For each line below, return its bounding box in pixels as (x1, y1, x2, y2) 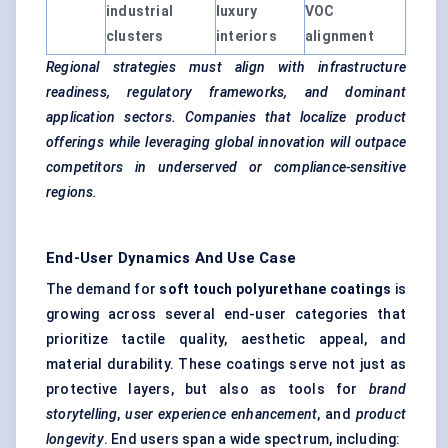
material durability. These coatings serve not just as (46, 356, 406, 373)
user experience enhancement (125, 406, 318, 423)
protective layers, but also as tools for (46, 381, 369, 398)
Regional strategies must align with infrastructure (46, 59, 406, 76)
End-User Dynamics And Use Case (46, 249, 296, 268)
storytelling (46, 406, 118, 423)
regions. (46, 184, 98, 201)
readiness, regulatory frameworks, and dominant (46, 84, 406, 101)
